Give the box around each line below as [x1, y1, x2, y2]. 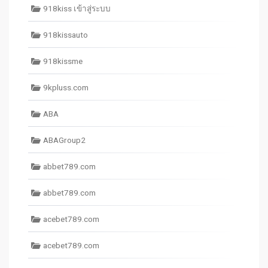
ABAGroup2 [43, 135, 86, 145]
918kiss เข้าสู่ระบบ [43, 4, 111, 13]
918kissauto [43, 30, 88, 39]
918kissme [43, 56, 83, 66]
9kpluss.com [43, 83, 89, 92]
